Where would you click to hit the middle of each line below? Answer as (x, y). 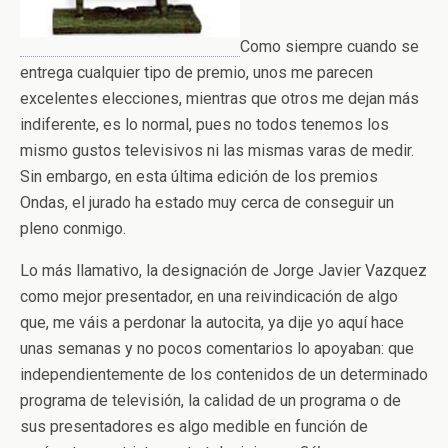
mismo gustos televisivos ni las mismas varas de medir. (217, 150)
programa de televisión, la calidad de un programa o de (210, 400)
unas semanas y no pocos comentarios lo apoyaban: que (217, 348)
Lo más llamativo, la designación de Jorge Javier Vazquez (223, 270)
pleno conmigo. (73, 228)
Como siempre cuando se (329, 46)
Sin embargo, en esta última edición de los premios (199, 176)
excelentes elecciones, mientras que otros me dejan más (219, 98)
